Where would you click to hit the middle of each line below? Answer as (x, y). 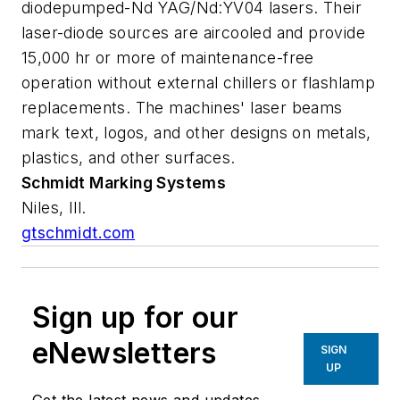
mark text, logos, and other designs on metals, (196, 132)
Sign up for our (135, 317)
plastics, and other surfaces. (129, 157)
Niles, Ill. (54, 207)
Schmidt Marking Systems (124, 182)
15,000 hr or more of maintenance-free (168, 57)
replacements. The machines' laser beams (182, 107)
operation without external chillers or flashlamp (199, 82)
